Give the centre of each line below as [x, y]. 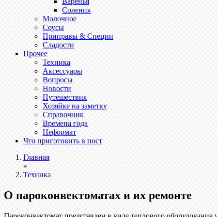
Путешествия [65, 97]
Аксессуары [62, 71]
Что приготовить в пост [63, 141]
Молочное [60, 19]
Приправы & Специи [78, 36]
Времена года [65, 123]
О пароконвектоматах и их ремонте [98, 195]
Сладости [58, 45]
